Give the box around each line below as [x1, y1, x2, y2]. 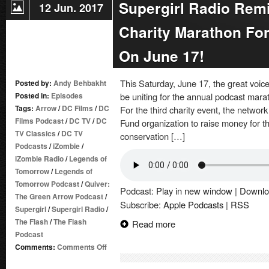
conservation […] [120, 130, 185, 142]
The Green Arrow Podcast [15, 191, 103, 202]
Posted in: [15, 90, 51, 101]
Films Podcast [15, 115, 64, 126]
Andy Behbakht [53, 77, 106, 88]
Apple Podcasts [163, 198, 223, 211]
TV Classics [15, 128, 56, 139]
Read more [132, 217, 175, 230]
